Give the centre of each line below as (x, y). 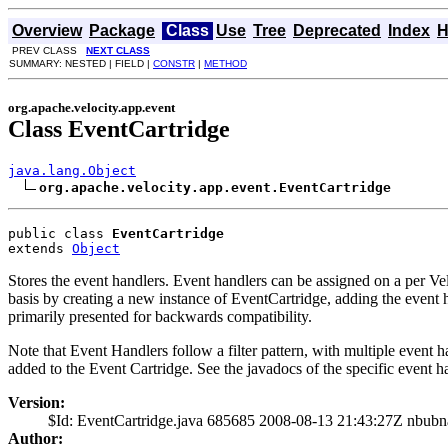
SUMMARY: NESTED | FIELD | (81, 63)
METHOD (225, 63)
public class (60, 233)
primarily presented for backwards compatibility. (160, 316)
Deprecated (337, 30)
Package (122, 30)
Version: (36, 402)
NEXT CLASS (118, 50)
